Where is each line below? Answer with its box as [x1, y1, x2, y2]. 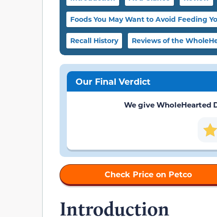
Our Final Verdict [75, 75, 151, 87]
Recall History [70, 36, 118, 45]
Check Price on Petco [105, 169, 192, 179]
